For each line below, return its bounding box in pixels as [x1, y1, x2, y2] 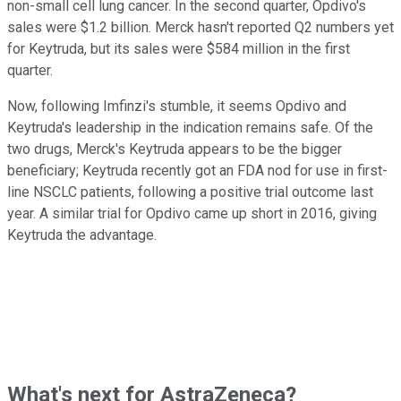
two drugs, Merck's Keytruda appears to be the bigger [7, 140, 342, 158]
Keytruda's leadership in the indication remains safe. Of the [7, 118, 373, 136]
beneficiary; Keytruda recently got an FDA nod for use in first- [7, 161, 388, 179]
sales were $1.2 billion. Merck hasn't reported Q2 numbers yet [7, 18, 394, 36]
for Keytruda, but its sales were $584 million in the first [7, 39, 350, 57]
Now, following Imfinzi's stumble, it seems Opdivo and [7, 97, 346, 115]
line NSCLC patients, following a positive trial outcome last [7, 183, 373, 200]
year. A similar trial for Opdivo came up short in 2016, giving [7, 204, 377, 222]
